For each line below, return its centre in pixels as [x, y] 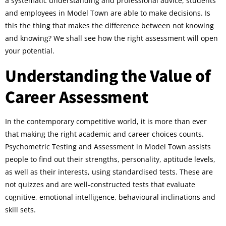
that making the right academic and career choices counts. [104, 134]
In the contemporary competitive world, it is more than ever [106, 121]
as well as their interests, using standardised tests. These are [109, 172]
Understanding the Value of [108, 75]
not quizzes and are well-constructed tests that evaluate [100, 184]
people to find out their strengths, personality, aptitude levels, [110, 159]
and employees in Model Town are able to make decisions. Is [108, 13]
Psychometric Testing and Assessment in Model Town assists [108, 146]
